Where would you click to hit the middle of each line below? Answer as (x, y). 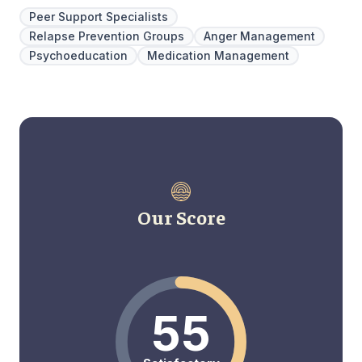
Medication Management (218, 55)
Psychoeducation (78, 55)
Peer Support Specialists (99, 16)
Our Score (181, 216)
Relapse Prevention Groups (107, 36)
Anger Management (259, 36)
